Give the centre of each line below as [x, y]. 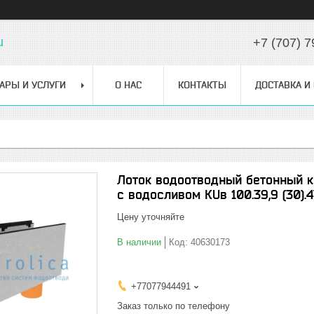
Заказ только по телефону [173, 306]
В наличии [139, 242]
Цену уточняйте [151, 217]
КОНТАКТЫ [202, 85]
